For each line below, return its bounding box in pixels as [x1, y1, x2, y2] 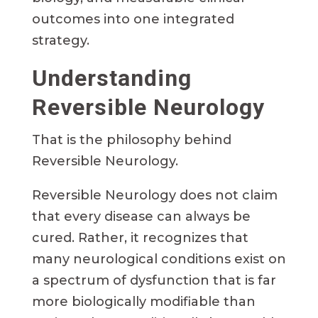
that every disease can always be [31, 209, 251, 225]
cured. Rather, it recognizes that [31, 230, 248, 246]
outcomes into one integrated [31, 11, 234, 28]
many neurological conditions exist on [31, 251, 286, 268]
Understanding [31, 65, 192, 92]
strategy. [31, 33, 89, 49]
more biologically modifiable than [31, 294, 256, 310]
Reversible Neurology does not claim [31, 187, 278, 204]
